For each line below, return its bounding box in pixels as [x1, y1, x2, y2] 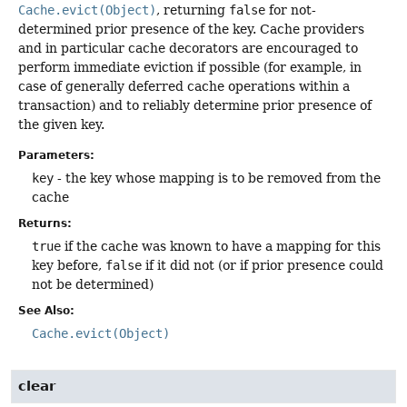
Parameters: [18, 148, 94, 162]
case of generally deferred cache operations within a [18, 79, 350, 94]
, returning [156, 3, 229, 18]
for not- [265, 3, 316, 18]
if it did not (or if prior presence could [142, 257, 383, 273]
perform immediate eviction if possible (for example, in [18, 60, 362, 75]
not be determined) [32, 276, 154, 292]
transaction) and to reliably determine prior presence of [18, 98, 372, 114]
